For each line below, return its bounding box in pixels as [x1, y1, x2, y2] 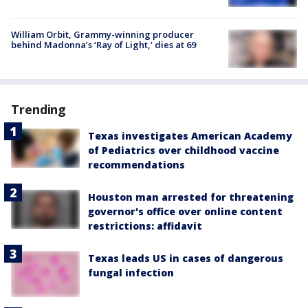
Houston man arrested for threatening [88, 190, 294, 204]
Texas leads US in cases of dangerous [88, 252, 283, 265]
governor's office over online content [88, 205, 283, 219]
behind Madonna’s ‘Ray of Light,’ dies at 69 [11, 38, 196, 52]
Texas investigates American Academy [88, 129, 292, 143]
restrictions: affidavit [88, 219, 202, 233]
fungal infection [88, 266, 174, 280]
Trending [11, 101, 67, 118]
